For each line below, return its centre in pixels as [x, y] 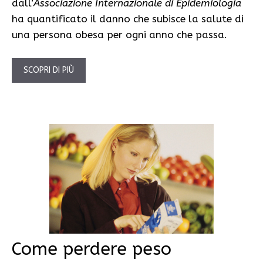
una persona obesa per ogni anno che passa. [119, 35]
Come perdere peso [92, 249]
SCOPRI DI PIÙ [49, 70]
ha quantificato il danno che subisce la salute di [128, 19]
